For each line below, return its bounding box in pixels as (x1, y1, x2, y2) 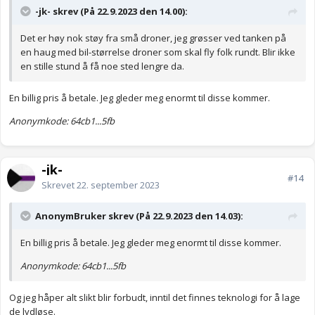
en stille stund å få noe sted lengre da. (20, 60, 186, 73)
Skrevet (41, 179, 77, 192)
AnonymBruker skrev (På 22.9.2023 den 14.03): (35, 210, 243, 223)
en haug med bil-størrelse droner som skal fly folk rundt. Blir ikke (20, 46, 295, 59)
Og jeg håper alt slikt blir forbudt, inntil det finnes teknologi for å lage (9, 291, 300, 304)
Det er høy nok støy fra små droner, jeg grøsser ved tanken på (20, 32, 286, 45)
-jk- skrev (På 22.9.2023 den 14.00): (35, 5, 188, 18)
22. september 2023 (77, 179, 160, 192)
